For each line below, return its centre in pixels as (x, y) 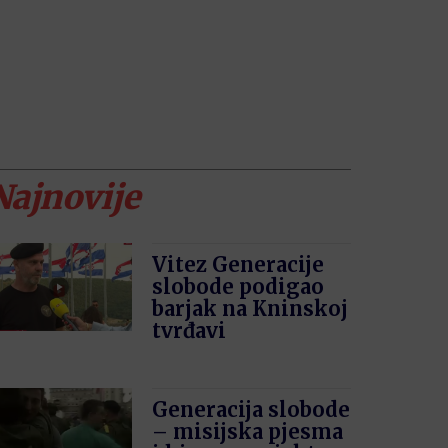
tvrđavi (189, 330)
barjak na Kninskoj (250, 308)
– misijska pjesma (248, 431)
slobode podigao (238, 286)
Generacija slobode (251, 409)
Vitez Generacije (238, 264)
